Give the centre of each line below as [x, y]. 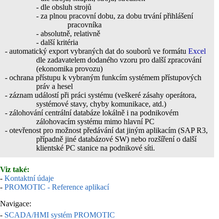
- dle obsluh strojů [64, 7]
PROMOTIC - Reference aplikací [57, 187]
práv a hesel [55, 86]
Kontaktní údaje [29, 178]
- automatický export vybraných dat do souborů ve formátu [97, 51]
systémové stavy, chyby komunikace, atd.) [101, 104]
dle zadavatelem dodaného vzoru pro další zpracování [119, 60]
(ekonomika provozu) [69, 68]
